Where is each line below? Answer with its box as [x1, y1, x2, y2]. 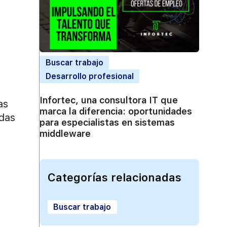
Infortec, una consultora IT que [40, 94, 178, 105]
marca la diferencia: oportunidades [40, 105, 192, 117]
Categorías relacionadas [47, 170, 181, 184]
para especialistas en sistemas [40, 117, 175, 128]
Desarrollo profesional [45, 71, 134, 81]
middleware [40, 128, 91, 139]
